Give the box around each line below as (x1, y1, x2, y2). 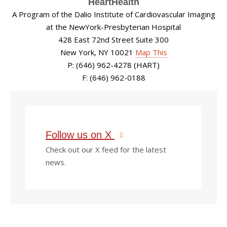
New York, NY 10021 (60, 47, 135, 58)
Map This (135, 47, 167, 58)
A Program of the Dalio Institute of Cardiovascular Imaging (12, 9, 215, 20)
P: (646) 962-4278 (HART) (67, 60, 160, 70)
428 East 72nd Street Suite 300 (58, 34, 169, 45)
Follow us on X (46, 129, 115, 140)
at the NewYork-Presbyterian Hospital (46, 22, 181, 32)
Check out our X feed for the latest (46, 144, 166, 155)
